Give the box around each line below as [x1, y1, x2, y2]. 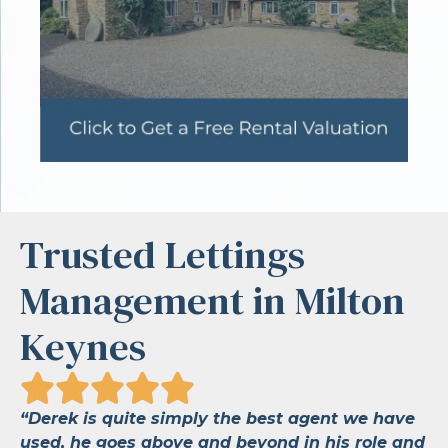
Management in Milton [20, 273, 405, 327]
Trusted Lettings [20, 227, 305, 281]
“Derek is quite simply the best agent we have [20, 408, 415, 428]
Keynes [20, 319, 146, 373]
